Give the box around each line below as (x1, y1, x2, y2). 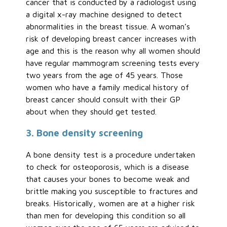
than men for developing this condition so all (26, 211, 186, 220)
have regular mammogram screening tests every (26, 58, 200, 67)
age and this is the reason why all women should (26, 46, 201, 55)
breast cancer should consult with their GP (26, 94, 181, 104)
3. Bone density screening (26, 127, 143, 139)
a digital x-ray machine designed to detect (26, 9, 182, 19)
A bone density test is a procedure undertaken (26, 150, 196, 160)
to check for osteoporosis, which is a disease (26, 162, 190, 172)
